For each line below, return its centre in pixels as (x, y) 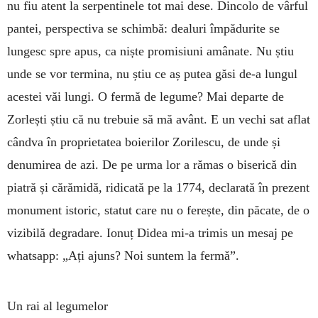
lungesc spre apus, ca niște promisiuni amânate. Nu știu (150, 51)
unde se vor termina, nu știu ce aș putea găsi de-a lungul (152, 73)
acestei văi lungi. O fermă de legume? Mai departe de (146, 96)
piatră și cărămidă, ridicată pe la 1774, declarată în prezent (158, 187)
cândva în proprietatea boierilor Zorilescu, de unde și (144, 142)
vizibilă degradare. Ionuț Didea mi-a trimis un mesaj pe (150, 232)
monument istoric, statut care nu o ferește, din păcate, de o (158, 210)
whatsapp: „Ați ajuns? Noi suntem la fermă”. (123, 255)
